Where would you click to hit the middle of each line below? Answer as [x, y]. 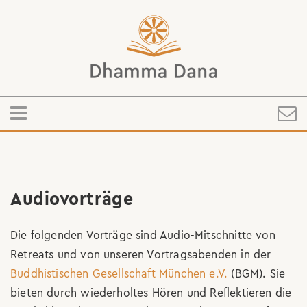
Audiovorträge [72, 199]
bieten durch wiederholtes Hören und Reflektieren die [151, 293]
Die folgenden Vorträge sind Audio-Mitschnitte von [143, 235]
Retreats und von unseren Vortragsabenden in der [141, 254]
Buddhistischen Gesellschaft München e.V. [119, 273]
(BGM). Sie [257, 273]
